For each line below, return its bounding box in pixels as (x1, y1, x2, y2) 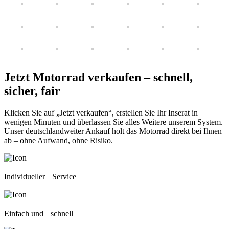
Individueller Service (4, 172, 76, 181)
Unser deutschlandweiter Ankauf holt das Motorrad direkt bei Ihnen (4, 127, 222, 136)
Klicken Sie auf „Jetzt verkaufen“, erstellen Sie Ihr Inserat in (4, 108, 198, 118)
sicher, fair (4, 84, 60, 98)
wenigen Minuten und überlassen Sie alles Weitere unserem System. (4, 118, 223, 127)
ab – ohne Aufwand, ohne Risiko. (4, 136, 113, 145)
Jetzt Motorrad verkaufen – (4, 71, 153, 84)
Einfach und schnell (4, 209, 73, 218)
